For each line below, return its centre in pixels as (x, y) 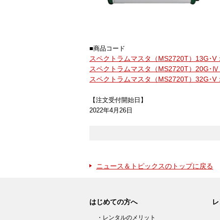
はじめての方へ (113, 202)
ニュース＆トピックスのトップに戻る (155, 166)
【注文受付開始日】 (118, 100)
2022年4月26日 (111, 110)
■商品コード (107, 48)
